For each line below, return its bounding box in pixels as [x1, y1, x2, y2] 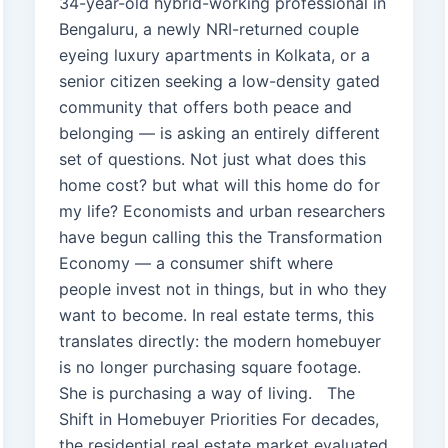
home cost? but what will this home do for [58, 175, 380, 196]
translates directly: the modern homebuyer [58, 331, 381, 352]
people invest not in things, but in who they [58, 279, 387, 300]
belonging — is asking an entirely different [58, 123, 380, 144]
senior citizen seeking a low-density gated [58, 71, 380, 92]
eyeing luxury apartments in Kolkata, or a [58, 45, 370, 66]
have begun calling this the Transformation [58, 227, 382, 248]
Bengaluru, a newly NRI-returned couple [58, 19, 359, 40]
